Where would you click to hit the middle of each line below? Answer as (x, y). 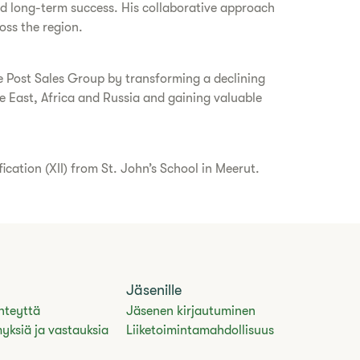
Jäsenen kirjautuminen (191, 311)
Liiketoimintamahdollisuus (200, 330)
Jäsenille (154, 290)
